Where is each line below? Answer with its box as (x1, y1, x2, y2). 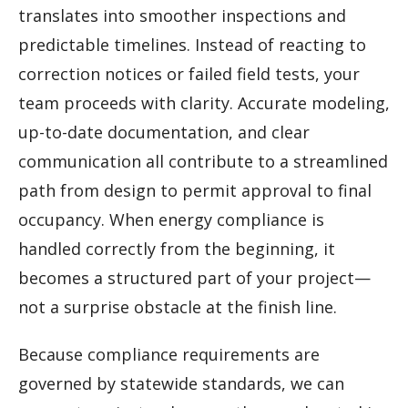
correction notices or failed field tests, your (18, 62, 360, 85)
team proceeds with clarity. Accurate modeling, (18, 91, 390, 114)
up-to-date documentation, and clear (18, 120, 310, 143)
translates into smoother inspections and (18, 4, 346, 26)
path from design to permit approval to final (18, 178, 372, 201)
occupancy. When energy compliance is (18, 208, 324, 230)
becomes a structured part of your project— (18, 266, 371, 289)
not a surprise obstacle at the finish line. (18, 295, 337, 318)
